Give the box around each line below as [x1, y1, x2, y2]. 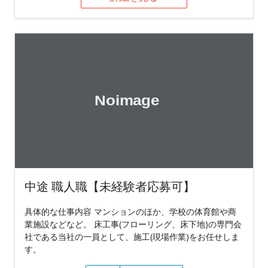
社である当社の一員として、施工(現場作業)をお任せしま [25, 230, 239, 242]
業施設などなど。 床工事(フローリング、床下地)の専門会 [25, 218, 242, 230]
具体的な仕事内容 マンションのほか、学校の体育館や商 [25, 205, 236, 217]
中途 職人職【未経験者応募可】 [25, 178, 195, 194]
